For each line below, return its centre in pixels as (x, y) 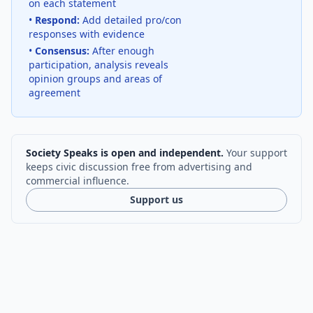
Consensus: (62, 51)
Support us (156, 199)
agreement (54, 93)
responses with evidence (87, 34)
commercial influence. (78, 181)
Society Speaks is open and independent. (125, 153)
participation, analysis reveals (99, 65)
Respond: (57, 20)
